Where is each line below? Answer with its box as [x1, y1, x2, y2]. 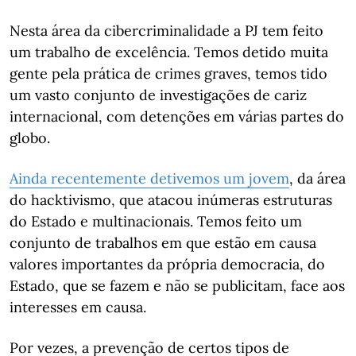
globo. [10, 129, 50, 147]
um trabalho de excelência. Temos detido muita [10, 43, 328, 61]
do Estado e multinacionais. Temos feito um [10, 212, 302, 230]
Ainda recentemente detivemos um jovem [10, 169, 289, 188]
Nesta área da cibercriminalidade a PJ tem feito [10, 21, 323, 40]
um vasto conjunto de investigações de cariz [10, 86, 307, 104]
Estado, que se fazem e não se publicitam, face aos [10, 277, 345, 295]
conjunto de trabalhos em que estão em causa [10, 234, 316, 252]
